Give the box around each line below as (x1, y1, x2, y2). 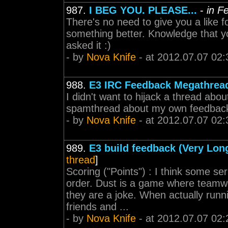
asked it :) (66, 40, 111, 51)
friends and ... (66, 201, 129, 212)
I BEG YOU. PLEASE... (89, 5, 197, 16)
